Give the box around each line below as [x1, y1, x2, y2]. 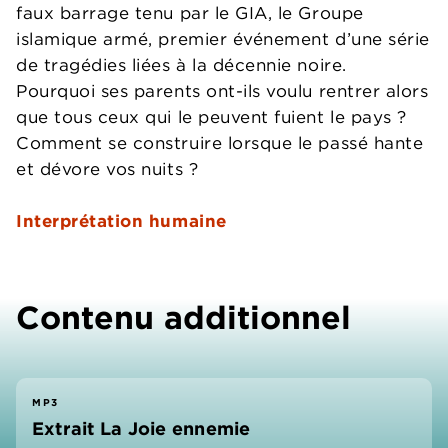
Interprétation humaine [16, 210, 233, 232]
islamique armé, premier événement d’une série [16, 28, 430, 50]
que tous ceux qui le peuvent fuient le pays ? [16, 106, 407, 128]
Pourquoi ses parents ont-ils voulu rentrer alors [16, 80, 429, 102]
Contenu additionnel [16, 298, 351, 337]
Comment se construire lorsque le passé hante [16, 132, 424, 154]
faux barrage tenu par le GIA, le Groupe [16, 2, 364, 24]
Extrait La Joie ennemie [32, 417, 251, 440]
